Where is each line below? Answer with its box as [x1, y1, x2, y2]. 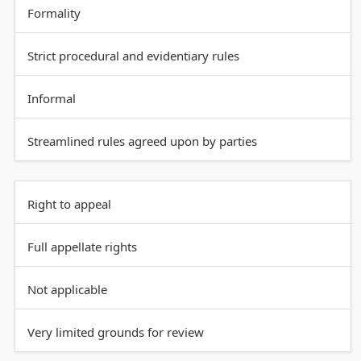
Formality [27, 5, 81, 22]
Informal [27, 90, 76, 107]
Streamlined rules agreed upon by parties [27, 133, 257, 150]
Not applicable [27, 281, 107, 298]
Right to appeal [27, 196, 111, 213]
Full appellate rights [27, 239, 137, 255]
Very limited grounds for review [27, 324, 204, 341]
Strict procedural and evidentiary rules [27, 48, 239, 64]
